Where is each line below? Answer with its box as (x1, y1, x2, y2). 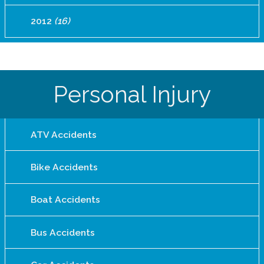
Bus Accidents (30, 226, 95, 238)
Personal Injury (53, 80, 211, 108)
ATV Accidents (30, 128, 97, 140)
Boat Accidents (30, 194, 100, 206)
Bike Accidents (30, 161, 98, 173)
